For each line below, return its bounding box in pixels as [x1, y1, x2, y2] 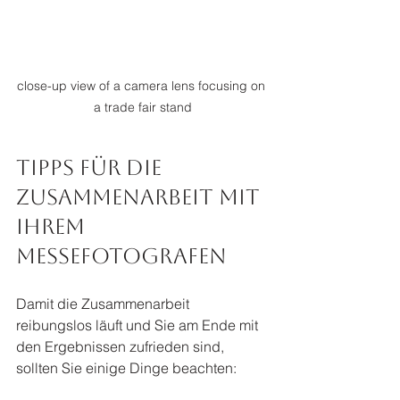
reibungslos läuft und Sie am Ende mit [16, 315, 262, 334]
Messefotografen [16, 243, 227, 269]
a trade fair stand [94, 98, 192, 115]
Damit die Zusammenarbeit [16, 294, 193, 312]
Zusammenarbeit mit [16, 184, 265, 210]
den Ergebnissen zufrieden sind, [16, 337, 228, 355]
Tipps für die [16, 154, 167, 180]
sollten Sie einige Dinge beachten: [16, 358, 237, 377]
